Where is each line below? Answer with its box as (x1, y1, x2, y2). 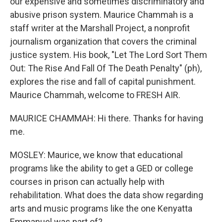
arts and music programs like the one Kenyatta (10, 203, 192, 214)
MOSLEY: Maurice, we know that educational (10, 150, 183, 160)
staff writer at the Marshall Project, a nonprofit (10, 23, 190, 33)
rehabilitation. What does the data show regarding (10, 190, 203, 200)
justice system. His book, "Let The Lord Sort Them (10, 50, 207, 60)
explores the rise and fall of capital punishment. (10, 76, 196, 87)
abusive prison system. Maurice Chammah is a (10, 9, 193, 20)
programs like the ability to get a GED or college (10, 163, 193, 173)
